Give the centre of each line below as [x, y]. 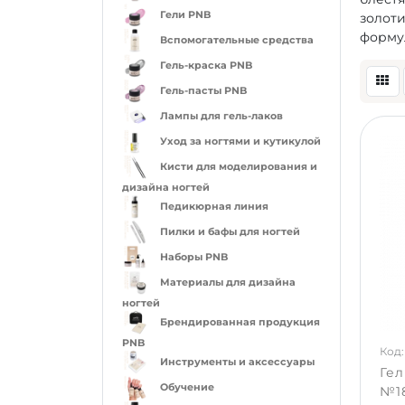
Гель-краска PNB [206, 66]
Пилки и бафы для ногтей [230, 232]
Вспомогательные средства [236, 40]
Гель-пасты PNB [203, 91]
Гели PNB [185, 15]
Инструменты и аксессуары [237, 362]
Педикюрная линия [214, 207]
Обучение [187, 387]
